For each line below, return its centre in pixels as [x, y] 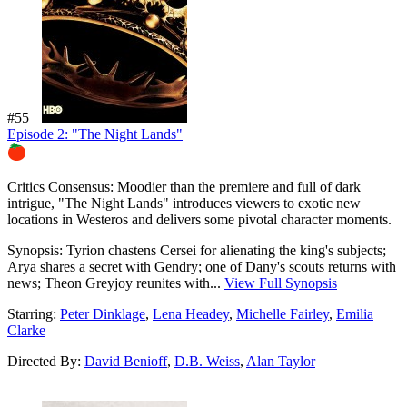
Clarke [26, 330]
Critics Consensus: [60, 186]
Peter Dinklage [103, 313]
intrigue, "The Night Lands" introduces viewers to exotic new [184, 203]
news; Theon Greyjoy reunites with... [116, 283]
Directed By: [46, 361]
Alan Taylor [281, 361]
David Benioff [126, 361]
